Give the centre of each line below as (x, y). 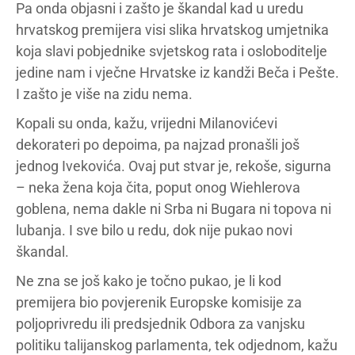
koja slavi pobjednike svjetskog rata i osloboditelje (172, 51)
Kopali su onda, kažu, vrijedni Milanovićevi (147, 123)
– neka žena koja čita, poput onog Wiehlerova (158, 187)
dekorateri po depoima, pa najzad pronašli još (158, 145)
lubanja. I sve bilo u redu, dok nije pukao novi (154, 230)
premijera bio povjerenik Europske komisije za (159, 302)
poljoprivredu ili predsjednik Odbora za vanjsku (160, 324)
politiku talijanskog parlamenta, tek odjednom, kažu (177, 345)
